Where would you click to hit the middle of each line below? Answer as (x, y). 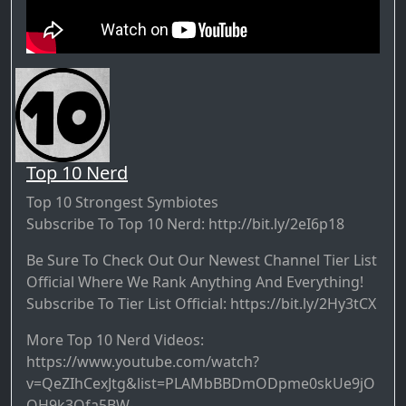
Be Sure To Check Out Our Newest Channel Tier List (202, 260)
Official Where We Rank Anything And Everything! (195, 281)
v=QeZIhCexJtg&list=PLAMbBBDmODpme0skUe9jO (201, 383)
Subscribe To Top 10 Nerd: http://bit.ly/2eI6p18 (185, 223)
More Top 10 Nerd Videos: (115, 339)
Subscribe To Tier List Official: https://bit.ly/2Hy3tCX (201, 303)
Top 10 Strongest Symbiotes (122, 202)
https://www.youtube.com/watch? (143, 361)
